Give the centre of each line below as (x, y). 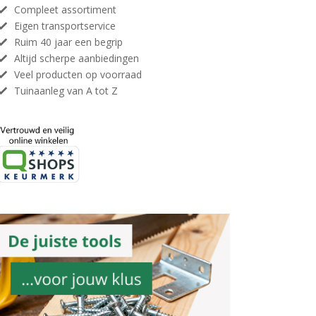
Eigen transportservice (65, 26)
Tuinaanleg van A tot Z (66, 91)
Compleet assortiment (65, 10)
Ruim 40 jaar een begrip (68, 42)
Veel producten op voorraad (78, 74)
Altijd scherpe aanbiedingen (77, 58)
